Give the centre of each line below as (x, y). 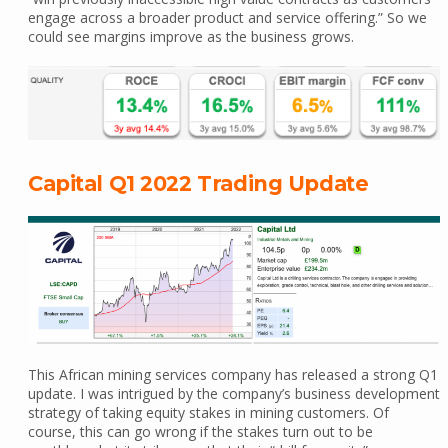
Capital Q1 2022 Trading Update (198, 184)
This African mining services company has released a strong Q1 (232, 375)
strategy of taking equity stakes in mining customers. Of (208, 413)
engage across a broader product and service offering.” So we (227, 18)
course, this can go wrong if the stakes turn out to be (200, 432)
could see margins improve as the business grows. (190, 37)
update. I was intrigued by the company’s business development (233, 394)
